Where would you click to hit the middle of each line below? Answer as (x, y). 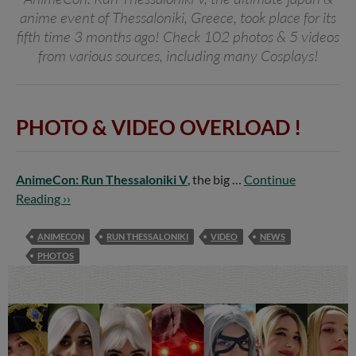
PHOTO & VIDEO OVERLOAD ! (159, 128)
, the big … (216, 180)
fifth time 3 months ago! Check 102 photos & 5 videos (178, 37)
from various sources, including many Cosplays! (178, 56)
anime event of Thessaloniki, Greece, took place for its (178, 18)
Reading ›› (43, 199)
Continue (270, 180)
